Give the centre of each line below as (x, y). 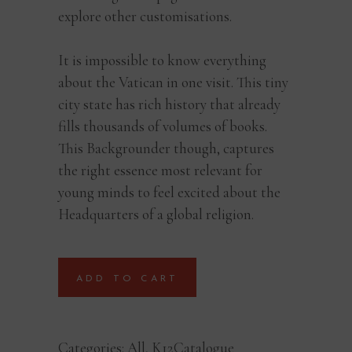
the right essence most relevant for (160, 170)
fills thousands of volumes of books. (163, 126)
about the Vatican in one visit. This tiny (173, 82)
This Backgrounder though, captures (166, 148)
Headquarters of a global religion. (156, 214)
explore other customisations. (145, 16)
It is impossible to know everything (162, 60)
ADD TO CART (128, 279)
